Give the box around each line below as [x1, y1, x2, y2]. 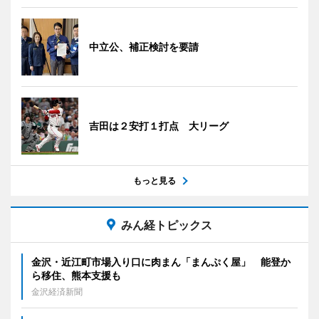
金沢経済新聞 [31, 286, 83, 297]
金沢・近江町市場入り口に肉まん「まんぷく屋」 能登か [31, 255, 291, 268]
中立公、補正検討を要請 [89, 40, 199, 53]
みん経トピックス [121, 217, 212, 232]
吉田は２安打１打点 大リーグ [89, 119, 229, 132]
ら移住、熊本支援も [31, 268, 121, 281]
